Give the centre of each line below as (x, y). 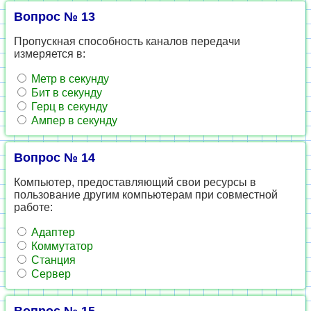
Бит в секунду (65, 93)
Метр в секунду (69, 79)
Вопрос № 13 (54, 17)
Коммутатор (61, 246)
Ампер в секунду (73, 120)
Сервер (50, 274)
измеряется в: (50, 54)
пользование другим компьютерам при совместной (146, 195)
